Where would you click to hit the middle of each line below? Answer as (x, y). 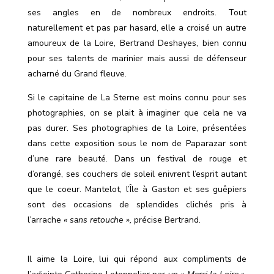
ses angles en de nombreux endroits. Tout (137, 13)
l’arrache (45, 220)
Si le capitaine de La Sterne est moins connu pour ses (137, 98)
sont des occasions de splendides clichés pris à (137, 205)
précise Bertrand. (167, 220)
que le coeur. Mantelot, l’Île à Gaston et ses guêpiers (137, 190)
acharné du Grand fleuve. (77, 74)
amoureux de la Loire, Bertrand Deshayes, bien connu (137, 43)
